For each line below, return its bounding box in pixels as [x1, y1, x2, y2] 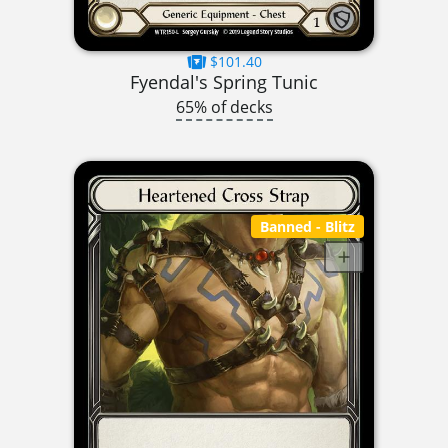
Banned [260, 216, 313, 236]
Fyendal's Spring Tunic [130, 69, 318, 95]
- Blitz [312, 216, 356, 236]
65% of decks [175, 96, 273, 119]
